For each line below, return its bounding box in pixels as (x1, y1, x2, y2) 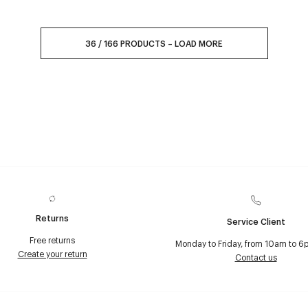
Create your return (17, 248, 87, 259)
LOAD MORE (175, 38, 223, 49)
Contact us (234, 252, 277, 263)
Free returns (30, 234, 75, 245)
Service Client (226, 216, 285, 227)
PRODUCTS (120, 38, 166, 49)
